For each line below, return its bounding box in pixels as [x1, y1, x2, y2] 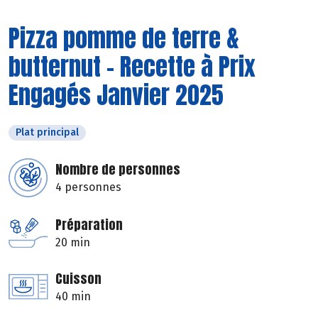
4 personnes [55, 180, 121, 194]
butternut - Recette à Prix [9, 48, 256, 84]
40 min [55, 289, 91, 303]
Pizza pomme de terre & [9, 19, 239, 56]
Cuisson [55, 268, 102, 288]
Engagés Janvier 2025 [9, 76, 224, 113]
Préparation [55, 214, 123, 234]
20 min [55, 235, 90, 249]
